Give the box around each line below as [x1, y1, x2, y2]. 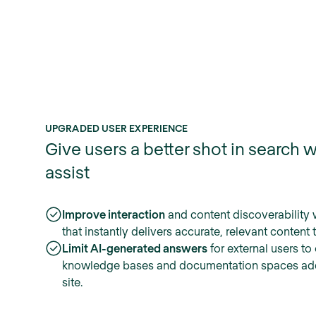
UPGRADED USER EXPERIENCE [45, 121, 188, 134]
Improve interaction [62, 207, 165, 221]
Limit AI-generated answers [62, 241, 207, 255]
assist [45, 162, 90, 183]
